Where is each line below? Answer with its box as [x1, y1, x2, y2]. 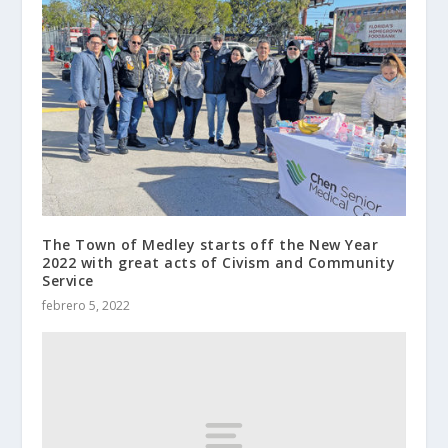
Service [42, 271, 94, 291]
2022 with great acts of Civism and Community [42, 253, 396, 273]
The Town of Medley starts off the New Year [42, 235, 379, 255]
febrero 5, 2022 [42, 297, 131, 315]
